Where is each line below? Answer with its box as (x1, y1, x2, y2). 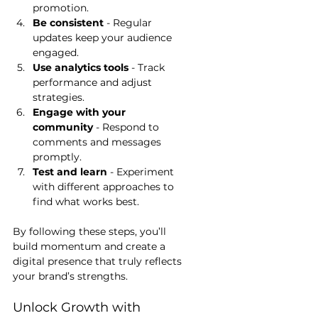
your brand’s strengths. (13, 270, 128, 283)
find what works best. (33, 195, 139, 209)
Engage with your (33, 106, 128, 119)
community (33, 121, 93, 134)
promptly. (33, 150, 82, 164)
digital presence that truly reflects (13, 255, 185, 268)
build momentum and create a (13, 240, 168, 253)
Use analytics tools (33, 61, 128, 75)
